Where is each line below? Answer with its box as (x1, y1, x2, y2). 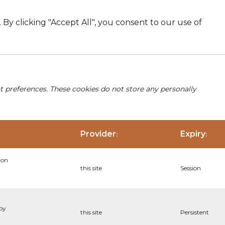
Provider (80, 129, 116, 139)
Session (180, 164, 201, 172)
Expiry (180, 129, 205, 139)
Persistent (180, 208, 209, 216)
